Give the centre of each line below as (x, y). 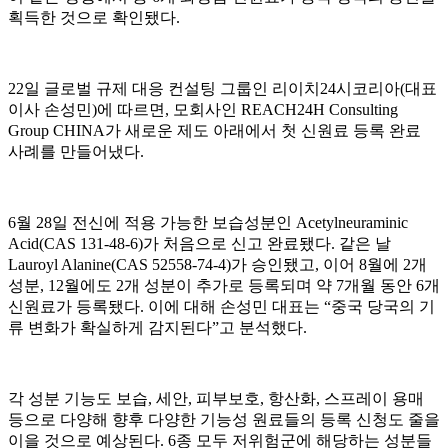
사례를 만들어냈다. (76, 151)
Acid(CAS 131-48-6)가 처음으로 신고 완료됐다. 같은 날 (199, 243)
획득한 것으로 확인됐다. (94, 17)
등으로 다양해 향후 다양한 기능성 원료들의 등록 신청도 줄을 (224, 419)
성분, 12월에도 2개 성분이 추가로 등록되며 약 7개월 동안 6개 (224, 285)
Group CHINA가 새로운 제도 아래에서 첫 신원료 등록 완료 (214, 130)
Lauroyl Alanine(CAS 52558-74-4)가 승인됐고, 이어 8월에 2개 (217, 264)
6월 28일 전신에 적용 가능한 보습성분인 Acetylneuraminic (208, 222)
